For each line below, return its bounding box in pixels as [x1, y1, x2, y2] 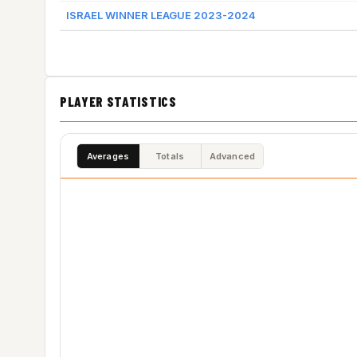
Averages [86, 150, 130, 162]
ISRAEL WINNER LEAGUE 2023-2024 [66, 9, 256, 22]
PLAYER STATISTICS [60, 93, 177, 109]
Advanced [209, 150, 256, 162]
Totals [155, 150, 185, 162]
